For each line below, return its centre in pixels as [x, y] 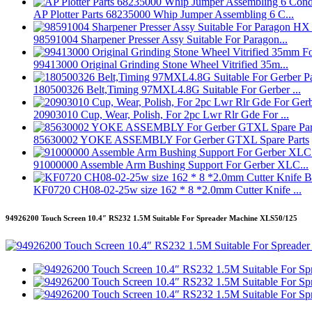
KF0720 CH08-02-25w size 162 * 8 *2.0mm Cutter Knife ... [167, 190]
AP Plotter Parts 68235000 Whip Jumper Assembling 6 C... [164, 15]
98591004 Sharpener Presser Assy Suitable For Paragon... [161, 40]
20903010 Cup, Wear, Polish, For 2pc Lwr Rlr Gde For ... [161, 115]
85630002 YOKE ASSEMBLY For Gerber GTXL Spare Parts [171, 140]
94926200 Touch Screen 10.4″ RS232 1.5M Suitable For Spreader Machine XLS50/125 [151, 218]
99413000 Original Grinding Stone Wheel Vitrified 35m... [161, 65]
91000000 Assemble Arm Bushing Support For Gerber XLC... [171, 165]
